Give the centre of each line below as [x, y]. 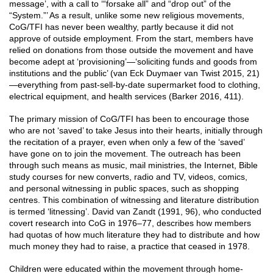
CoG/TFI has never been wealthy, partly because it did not [121, 27]
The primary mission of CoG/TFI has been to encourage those [129, 119]
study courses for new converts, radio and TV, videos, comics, [128, 177]
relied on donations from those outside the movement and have [131, 50]
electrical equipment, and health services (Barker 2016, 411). [126, 96]
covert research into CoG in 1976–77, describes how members [130, 223]
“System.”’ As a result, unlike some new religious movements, [127, 15]
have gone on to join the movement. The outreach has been [125, 154]
